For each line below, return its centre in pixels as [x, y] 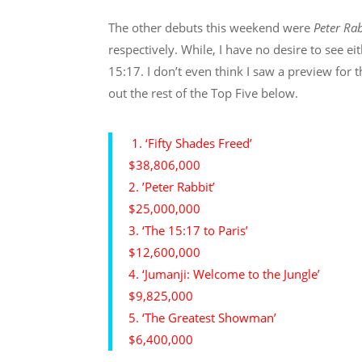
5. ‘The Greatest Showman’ [203, 318]
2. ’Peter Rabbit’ [172, 187]
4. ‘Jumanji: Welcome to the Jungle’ [225, 274]
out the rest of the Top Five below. [204, 93]
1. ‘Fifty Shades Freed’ [191, 143]
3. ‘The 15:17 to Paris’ [189, 231]
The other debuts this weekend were [211, 28]
